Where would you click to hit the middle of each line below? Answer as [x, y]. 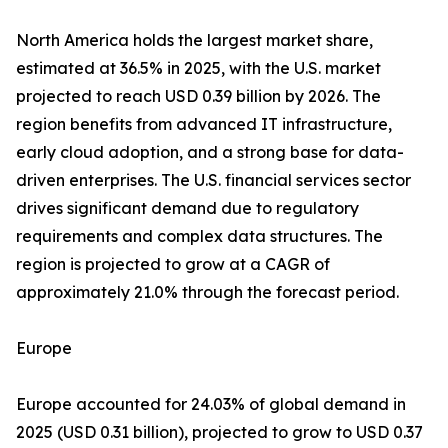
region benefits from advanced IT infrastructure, [204, 124]
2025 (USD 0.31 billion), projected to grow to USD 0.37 [219, 432]
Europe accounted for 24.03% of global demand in [211, 404]
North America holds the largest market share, [194, 40]
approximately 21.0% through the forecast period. [207, 292]
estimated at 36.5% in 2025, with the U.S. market [198, 68]
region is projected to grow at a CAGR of [173, 264]
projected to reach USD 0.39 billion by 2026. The [198, 96]
